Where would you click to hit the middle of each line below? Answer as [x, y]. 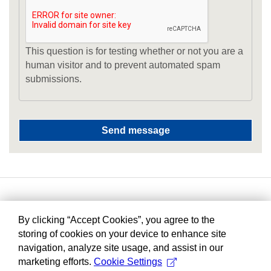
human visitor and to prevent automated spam [123, 65]
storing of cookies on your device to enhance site [122, 234]
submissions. [54, 79]
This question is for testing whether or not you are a [134, 51]
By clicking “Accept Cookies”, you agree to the [116, 220]
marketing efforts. [56, 262]
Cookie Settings [128, 262]
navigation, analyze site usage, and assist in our [121, 248]
